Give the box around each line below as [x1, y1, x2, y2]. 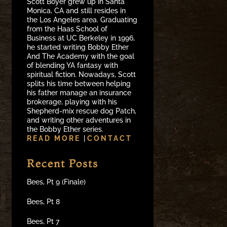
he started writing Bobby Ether [27, 43, 129, 51]
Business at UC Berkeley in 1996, [27, 33, 135, 42]
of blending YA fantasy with [27, 61, 119, 69]
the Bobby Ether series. [27, 125, 104, 133]
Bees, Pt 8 [27, 197, 60, 206]
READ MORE [27, 134, 84, 142]
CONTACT [87, 134, 133, 142]
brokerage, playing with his [27, 97, 118, 106]
